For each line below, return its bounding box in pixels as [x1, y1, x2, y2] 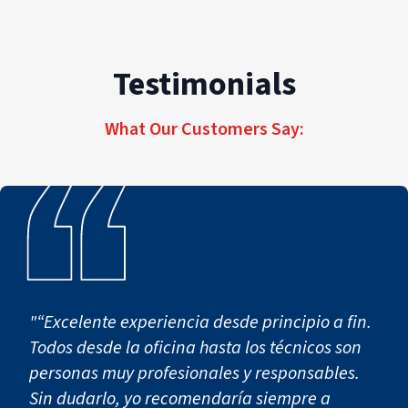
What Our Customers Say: [104, 116, 304, 142]
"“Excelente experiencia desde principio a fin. [29, 309, 372, 335]
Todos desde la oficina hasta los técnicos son [29, 334, 362, 361]
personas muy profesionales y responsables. [29, 360, 360, 386]
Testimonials [112, 60, 296, 107]
